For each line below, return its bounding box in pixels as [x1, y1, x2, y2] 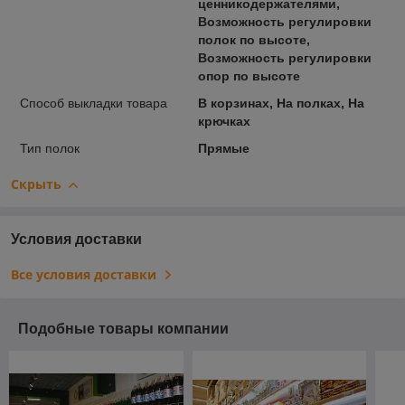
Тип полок [20, 141, 80, 156]
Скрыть [11, 175, 61, 193]
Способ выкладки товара [20, 96, 167, 111]
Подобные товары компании [18, 321, 229, 337]
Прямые [197, 141, 250, 156]
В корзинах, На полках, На [197, 96, 364, 111]
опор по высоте [197, 69, 300, 84]
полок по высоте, [197, 33, 310, 48]
